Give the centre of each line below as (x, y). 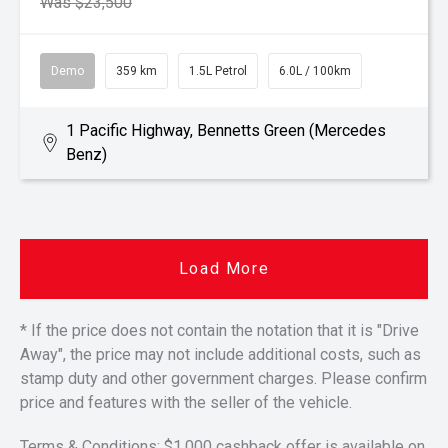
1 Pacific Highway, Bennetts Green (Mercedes (225, 130)
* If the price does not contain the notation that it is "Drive (219, 330)
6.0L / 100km (315, 71)
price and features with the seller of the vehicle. (186, 402)
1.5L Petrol (218, 71)
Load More (224, 268)
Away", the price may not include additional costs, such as (220, 354)
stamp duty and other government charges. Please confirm (223, 378)
